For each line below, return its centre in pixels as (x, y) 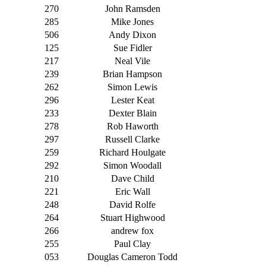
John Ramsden (132, 9)
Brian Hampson (132, 74)
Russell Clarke (132, 140)
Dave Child (132, 179)
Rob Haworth (132, 126)
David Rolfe (132, 205)
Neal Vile (132, 61)
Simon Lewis (132, 87)
